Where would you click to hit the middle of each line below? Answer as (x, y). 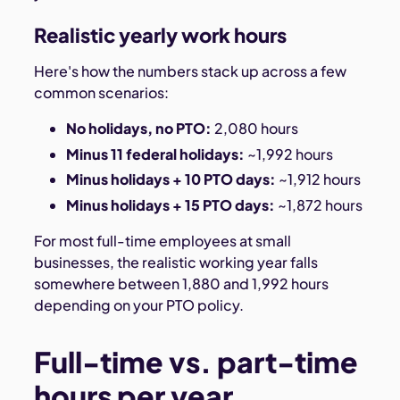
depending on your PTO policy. (139, 305)
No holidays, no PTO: (138, 128)
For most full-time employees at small (163, 241)
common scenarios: (102, 92)
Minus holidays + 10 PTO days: (171, 179)
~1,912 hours (318, 179)
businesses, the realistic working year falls (176, 262)
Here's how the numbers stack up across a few (191, 71)
